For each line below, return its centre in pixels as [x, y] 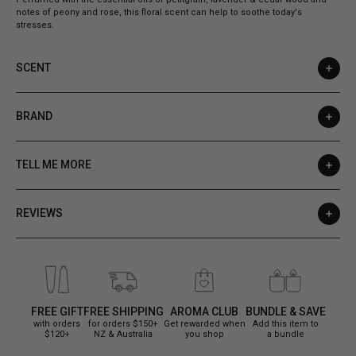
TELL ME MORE [54, 165]
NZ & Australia [123, 334]
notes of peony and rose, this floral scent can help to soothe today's [159, 12]
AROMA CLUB [204, 311]
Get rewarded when [204, 323]
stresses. [35, 25]
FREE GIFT [57, 311]
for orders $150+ [123, 323]
